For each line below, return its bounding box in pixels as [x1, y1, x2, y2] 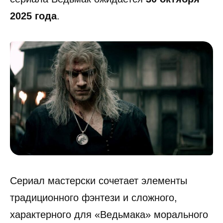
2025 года [10, 10, 57, 21]
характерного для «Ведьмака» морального [10, 209, 208, 221]
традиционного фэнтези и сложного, [10, 192, 177, 204]
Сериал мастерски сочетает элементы [10, 175, 187, 187]
